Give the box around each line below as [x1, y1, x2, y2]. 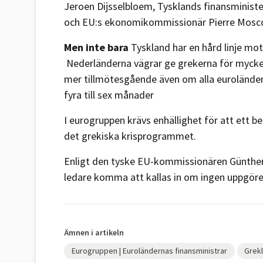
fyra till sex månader [64, 87, 154, 102]
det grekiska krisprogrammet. [64, 129, 196, 143]
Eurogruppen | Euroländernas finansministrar [71, 245, 227, 256]
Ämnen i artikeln [64, 227, 124, 238]
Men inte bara [64, 40, 129, 54]
